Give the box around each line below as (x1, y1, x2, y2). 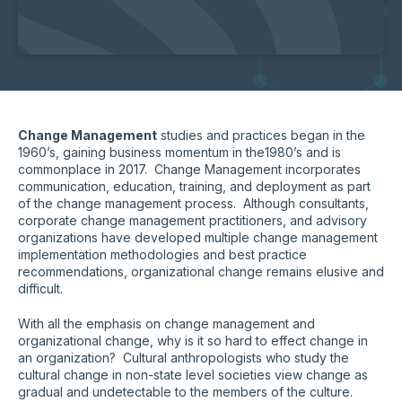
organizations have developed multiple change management (18, 229, 378, 245)
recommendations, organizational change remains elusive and (18, 263, 384, 279)
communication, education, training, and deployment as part (18, 178, 371, 194)
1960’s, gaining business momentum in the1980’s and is (18, 144, 341, 160)
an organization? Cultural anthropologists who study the (18, 349, 349, 365)
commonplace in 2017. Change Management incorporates (18, 161, 361, 177)
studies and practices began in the (157, 127, 365, 143)
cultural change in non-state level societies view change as (18, 366, 368, 382)
